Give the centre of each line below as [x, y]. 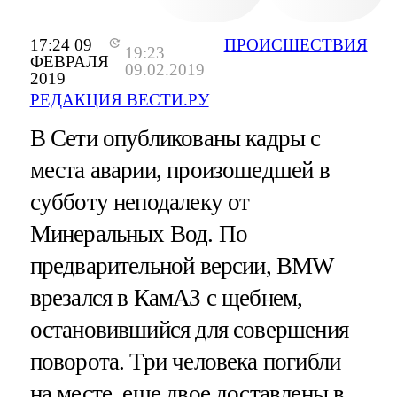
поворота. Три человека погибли [185, 361]
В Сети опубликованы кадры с [175, 138]
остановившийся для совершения [189, 329]
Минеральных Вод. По [139, 234]
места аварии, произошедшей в [179, 170]
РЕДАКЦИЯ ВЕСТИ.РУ [119, 99]
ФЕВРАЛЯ [69, 61]
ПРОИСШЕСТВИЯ [296, 44]
